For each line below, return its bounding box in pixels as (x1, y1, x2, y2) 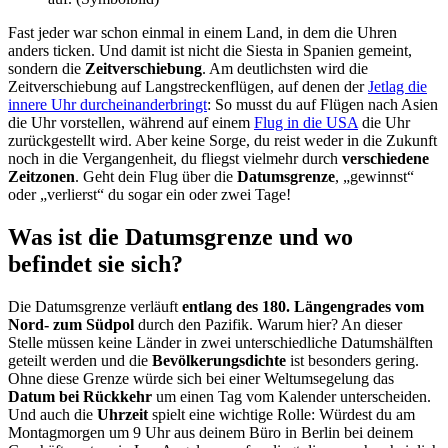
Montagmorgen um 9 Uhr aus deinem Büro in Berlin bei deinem (8, 423, 413, 441)
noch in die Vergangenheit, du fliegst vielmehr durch (8, 149, 342, 167)
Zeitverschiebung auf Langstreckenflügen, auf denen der (8, 77, 368, 95)
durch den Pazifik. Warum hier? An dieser (134, 315, 402, 333)
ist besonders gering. (286, 351, 419, 369)
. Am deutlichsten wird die (202, 59, 368, 77)
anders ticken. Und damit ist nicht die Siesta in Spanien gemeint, (8, 41, 412, 59)
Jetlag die (368, 77, 427, 95)
